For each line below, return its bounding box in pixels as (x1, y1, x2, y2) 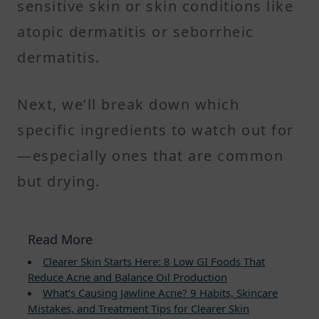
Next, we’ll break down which (17, 94, 239, 114)
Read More (28, 230, 93, 248)
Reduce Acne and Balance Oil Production (28, 269, 227, 284)
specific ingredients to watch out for (17, 120, 294, 140)
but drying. (17, 171, 100, 191)
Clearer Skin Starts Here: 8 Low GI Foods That (43, 253, 265, 268)
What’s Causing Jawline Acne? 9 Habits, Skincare (43, 285, 278, 300)
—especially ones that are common (17, 145, 283, 165)
